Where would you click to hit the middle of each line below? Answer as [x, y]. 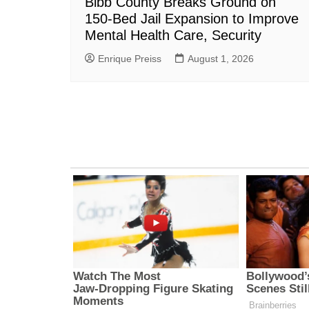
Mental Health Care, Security [173, 35]
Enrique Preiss [130, 58]
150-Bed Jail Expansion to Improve [192, 18]
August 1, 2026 [221, 58]
